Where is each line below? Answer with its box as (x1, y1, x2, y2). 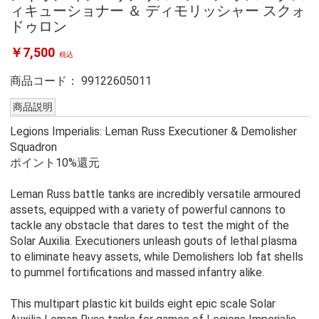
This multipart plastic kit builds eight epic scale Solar (9, 296, 276, 310)
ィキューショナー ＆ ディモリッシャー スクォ (9, 1, 305, 19)
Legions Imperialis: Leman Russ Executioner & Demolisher (9, 124, 297, 138)
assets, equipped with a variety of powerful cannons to (9, 202, 286, 216)
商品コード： (9, 73, 81, 88)
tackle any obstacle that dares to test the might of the (9, 218, 289, 232)
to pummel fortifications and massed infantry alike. (9, 265, 264, 279)
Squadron (9, 140, 57, 154)
